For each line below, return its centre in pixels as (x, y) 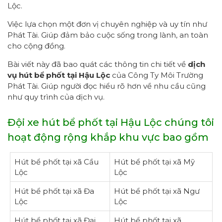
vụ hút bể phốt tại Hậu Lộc (59, 75)
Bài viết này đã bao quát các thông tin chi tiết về (98, 64)
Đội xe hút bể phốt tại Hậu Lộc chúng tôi (111, 122)
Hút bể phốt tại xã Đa (54, 191)
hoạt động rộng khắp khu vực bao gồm (108, 137)
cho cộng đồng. (36, 46)
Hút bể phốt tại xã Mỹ (154, 162)
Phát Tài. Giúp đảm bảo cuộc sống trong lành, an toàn (108, 35)
